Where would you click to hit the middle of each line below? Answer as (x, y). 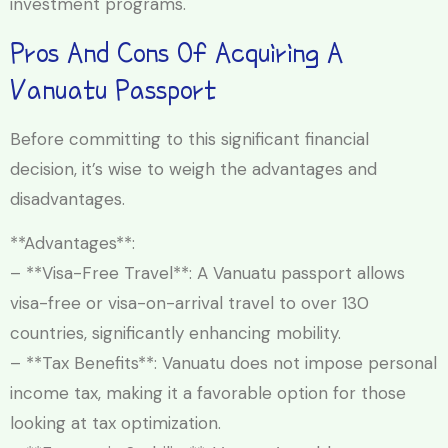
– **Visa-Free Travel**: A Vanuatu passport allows (207, 273)
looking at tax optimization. (115, 423)
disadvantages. (67, 198)
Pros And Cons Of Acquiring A (176, 52)
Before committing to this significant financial (189, 138)
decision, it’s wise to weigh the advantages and (193, 168)
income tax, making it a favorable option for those (208, 393)
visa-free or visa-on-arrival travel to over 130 (189, 303)
